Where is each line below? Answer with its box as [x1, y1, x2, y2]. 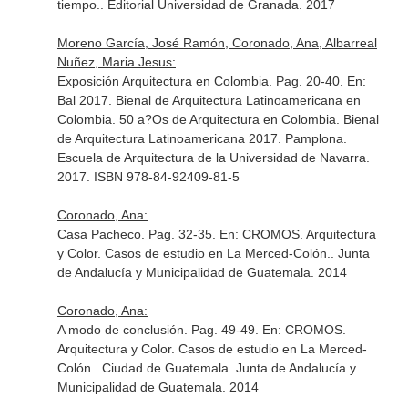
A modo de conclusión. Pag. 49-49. [56, 322, 262, 337]
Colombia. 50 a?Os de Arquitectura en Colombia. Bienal [56, 112, 379, 127]
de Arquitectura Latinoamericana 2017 [56, 131, 278, 146]
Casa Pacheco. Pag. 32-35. [56, 227, 219, 241]
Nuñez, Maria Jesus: [56, 55, 176, 69]
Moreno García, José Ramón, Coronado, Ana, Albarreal [56, 36, 377, 50]
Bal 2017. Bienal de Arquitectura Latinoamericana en [56, 93, 361, 107]
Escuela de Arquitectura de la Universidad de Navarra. [56, 150, 370, 165]
